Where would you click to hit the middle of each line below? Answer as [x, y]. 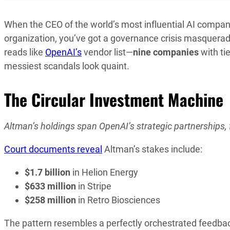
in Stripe [94, 186]
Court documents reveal [53, 149]
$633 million [50, 186]
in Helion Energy [104, 172]
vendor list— [107, 52]
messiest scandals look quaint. [67, 66]
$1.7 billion [47, 172]
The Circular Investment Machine [114, 99]
